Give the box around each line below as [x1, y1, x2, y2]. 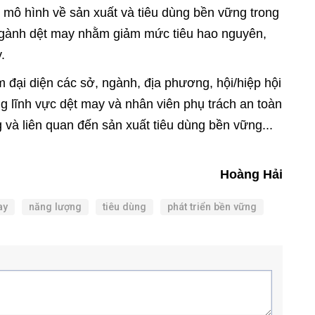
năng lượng [29, 201, 82, 213]
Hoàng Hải [217, 167, 283, 181]
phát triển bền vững [167, 201, 257, 213]
